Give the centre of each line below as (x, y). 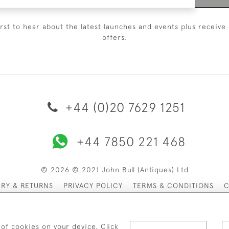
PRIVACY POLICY (93, 186)
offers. (114, 37)
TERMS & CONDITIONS (173, 186)
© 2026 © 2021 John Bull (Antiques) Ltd (114, 170)
